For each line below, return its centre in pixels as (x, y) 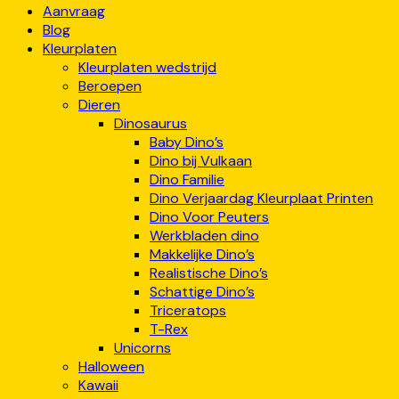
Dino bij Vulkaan (201, 160)
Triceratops (188, 310)
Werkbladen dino (204, 235)
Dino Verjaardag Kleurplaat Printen (261, 198)
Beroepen (110, 85)
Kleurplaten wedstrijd (147, 67)
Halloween (111, 366)
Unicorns (142, 347)
